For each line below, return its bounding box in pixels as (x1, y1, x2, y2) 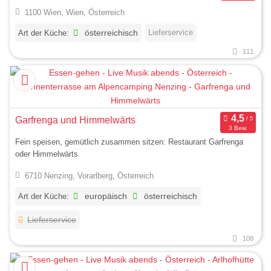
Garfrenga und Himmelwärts (15, 114, 135, 125)
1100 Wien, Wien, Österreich (24, 8, 125, 18)
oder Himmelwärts (15, 149, 78, 159)
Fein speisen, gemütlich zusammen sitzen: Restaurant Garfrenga (15, 137, 243, 147)
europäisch (82, 191, 128, 201)
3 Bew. (228, 124, 247, 131)
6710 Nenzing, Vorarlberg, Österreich (24, 171, 154, 180)
